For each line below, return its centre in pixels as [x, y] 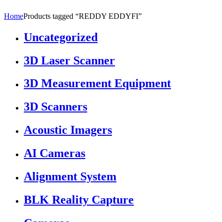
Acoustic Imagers [68, 130]
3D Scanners [55, 107]
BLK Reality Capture [79, 199]
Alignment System [70, 177]
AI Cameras [55, 153]
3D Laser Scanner [69, 60]
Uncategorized [61, 37]
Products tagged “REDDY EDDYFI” [83, 16]
